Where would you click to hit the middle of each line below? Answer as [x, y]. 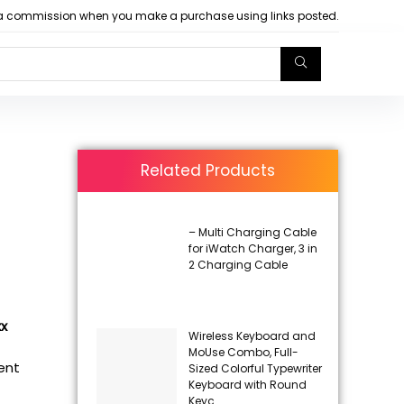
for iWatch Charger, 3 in [252, 248]
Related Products [208, 170]
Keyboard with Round [247, 385]
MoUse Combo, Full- [243, 353]
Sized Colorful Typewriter [255, 369]
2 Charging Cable [238, 264]
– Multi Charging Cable [252, 232]
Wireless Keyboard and [252, 336]
